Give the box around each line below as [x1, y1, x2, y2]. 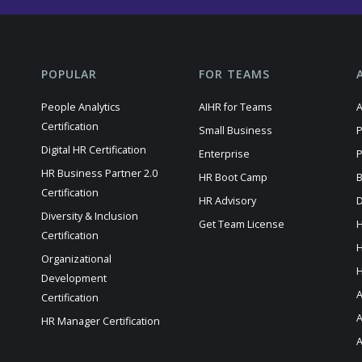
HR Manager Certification [41, 314, 160, 328]
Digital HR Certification [41, 142, 146, 157]
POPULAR [41, 65, 97, 82]
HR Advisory [199, 193, 256, 208]
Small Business [199, 123, 272, 137]
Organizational [41, 251, 112, 266]
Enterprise [199, 146, 250, 161]
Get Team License [199, 217, 284, 231]
